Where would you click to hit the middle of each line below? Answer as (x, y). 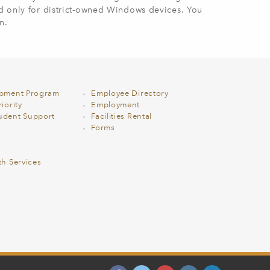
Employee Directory (130, 94)
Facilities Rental (122, 117)
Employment (116, 105)
